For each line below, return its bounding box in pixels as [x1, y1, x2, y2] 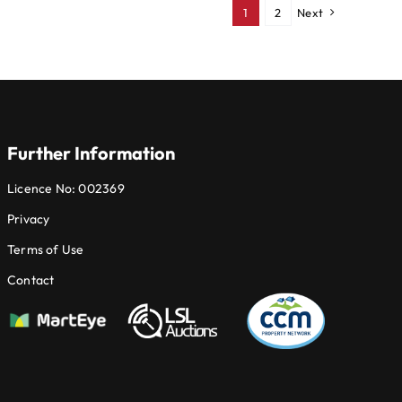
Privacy [6, 211, 50, 228]
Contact [6, 272, 55, 289]
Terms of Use [6, 241, 84, 258]
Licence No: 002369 [6, 180, 125, 197]
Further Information [6, 142, 175, 165]
